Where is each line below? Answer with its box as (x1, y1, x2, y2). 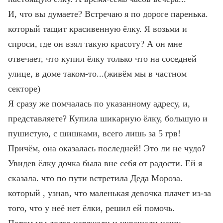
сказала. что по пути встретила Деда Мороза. (8, 173, 183, 183)
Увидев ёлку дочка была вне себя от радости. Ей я (8, 158, 202, 168)
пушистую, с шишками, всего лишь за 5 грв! (8, 128, 181, 138)
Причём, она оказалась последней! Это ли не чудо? (8, 143, 206, 153)
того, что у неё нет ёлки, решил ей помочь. (8, 203, 175, 213)
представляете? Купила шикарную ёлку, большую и (8, 113, 208, 123)
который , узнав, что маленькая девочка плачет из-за (8, 188, 211, 198)
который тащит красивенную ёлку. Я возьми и (8, 24, 187, 34)
